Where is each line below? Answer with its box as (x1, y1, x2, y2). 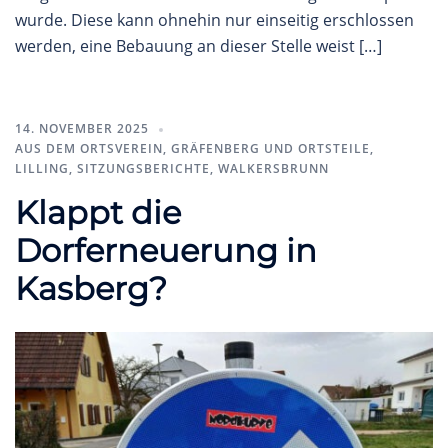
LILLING (15, 159, 69, 177)
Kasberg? (15, 268, 167, 308)
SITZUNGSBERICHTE (77, 159, 210, 177)
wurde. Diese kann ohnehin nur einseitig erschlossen (15, 8, 414, 31)
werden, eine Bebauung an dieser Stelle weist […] (15, 34, 382, 57)
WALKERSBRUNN (218, 159, 329, 177)
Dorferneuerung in (15, 230, 317, 270)
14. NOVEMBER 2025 (15, 119, 149, 137)
